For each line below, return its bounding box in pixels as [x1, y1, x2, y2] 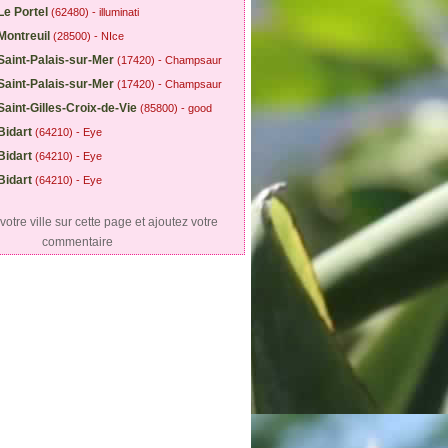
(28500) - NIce [50, 30, 124, 42]
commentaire [41, 235, 113, 249]
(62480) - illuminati [51, 6, 139, 18]
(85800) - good [140, 102, 212, 114]
